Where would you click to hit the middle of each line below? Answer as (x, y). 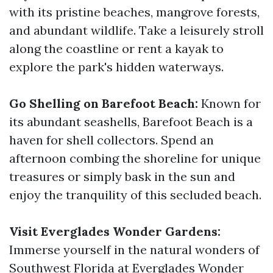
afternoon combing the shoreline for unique (135, 158)
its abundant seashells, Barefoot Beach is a (131, 122)
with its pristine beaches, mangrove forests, (134, 12)
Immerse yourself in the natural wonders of (134, 250)
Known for (229, 103)
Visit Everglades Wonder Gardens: (115, 231)
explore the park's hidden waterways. (116, 67)
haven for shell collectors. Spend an (112, 140)
